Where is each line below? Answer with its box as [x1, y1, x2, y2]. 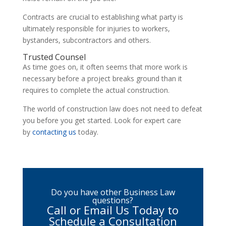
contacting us [32, 127, 76, 137]
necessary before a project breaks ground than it [22, 73, 182, 83]
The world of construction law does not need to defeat [22, 103, 202, 114]
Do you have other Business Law [50, 186, 175, 198]
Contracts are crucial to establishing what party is [22, 12, 183, 22]
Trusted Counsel [22, 51, 86, 63]
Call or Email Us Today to [47, 202, 179, 217]
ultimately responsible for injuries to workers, [22, 23, 170, 33]
